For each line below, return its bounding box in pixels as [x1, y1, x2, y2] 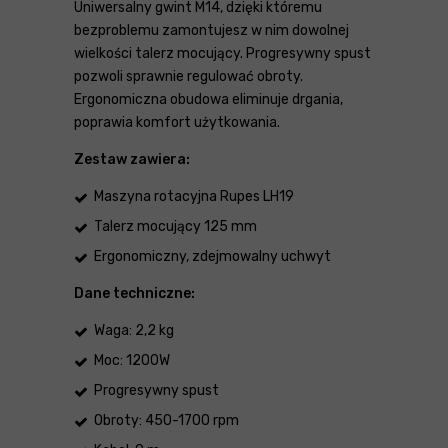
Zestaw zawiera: [74, 150, 190, 168]
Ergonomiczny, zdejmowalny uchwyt [94, 247, 331, 265]
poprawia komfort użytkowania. [74, 113, 280, 131]
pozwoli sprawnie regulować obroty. [74, 67, 303, 85]
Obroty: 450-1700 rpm [94, 411, 239, 429]
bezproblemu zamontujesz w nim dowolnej [74, 21, 349, 39]
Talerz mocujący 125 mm [94, 217, 257, 235]
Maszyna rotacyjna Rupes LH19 [94, 187, 294, 205]
